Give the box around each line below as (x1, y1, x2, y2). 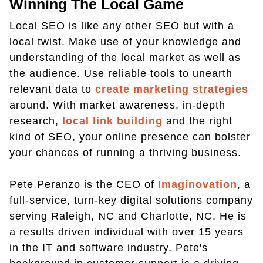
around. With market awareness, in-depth (9, 99, 225, 111)
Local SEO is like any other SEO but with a (9, 20, 234, 32)
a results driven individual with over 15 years (9, 226, 244, 238)
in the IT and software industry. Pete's (9, 242, 208, 254)
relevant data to (9, 83, 95, 95)
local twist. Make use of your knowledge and (9, 36, 241, 48)
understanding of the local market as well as (9, 52, 241, 63)
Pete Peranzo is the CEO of (9, 178, 158, 190)
